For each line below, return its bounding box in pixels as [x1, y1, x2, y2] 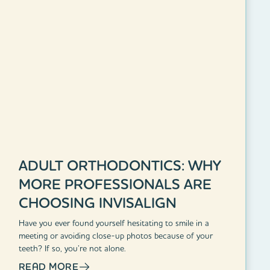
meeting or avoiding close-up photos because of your [18, 230, 213, 241]
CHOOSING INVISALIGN [18, 193, 177, 212]
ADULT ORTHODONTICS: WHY [18, 155, 221, 175]
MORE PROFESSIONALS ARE [18, 174, 212, 193]
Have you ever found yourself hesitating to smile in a [18, 217, 209, 228]
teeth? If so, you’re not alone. [18, 242, 126, 254]
